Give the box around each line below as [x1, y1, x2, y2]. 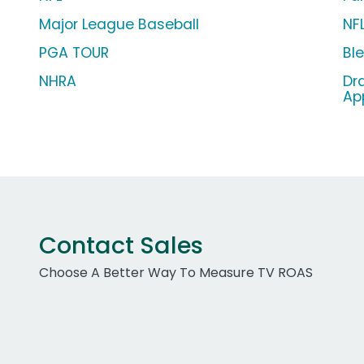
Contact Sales [39, 229, 203, 262]
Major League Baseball [39, 15, 199, 35]
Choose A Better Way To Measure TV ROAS [39, 263, 313, 283]
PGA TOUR [39, 43, 109, 63]
